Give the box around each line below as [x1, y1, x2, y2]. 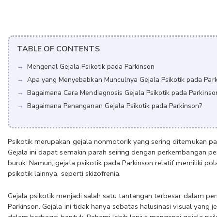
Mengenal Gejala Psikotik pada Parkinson [27, 62, 155, 71]
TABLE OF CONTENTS [17, 44, 100, 54]
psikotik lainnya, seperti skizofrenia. [8, 169, 121, 178]
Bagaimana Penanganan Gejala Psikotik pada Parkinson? [27, 101, 202, 110]
